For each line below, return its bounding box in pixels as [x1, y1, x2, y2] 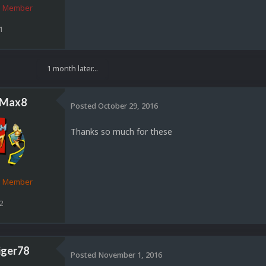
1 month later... [47, 62, 98, 74]
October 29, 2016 [98, 100, 158, 112]
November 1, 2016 [98, 249, 162, 260]
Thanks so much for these [71, 125, 172, 137]
